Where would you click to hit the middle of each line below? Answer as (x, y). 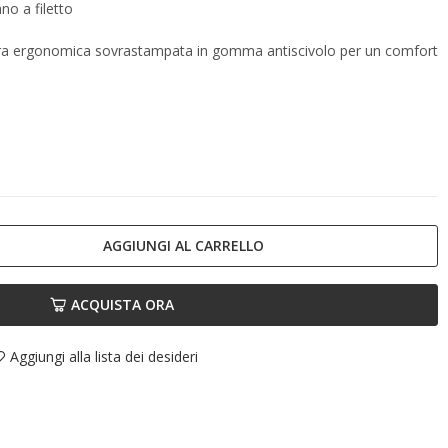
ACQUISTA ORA (122, 305)
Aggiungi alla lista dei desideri (104, 357)
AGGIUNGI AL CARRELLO (184, 245)
